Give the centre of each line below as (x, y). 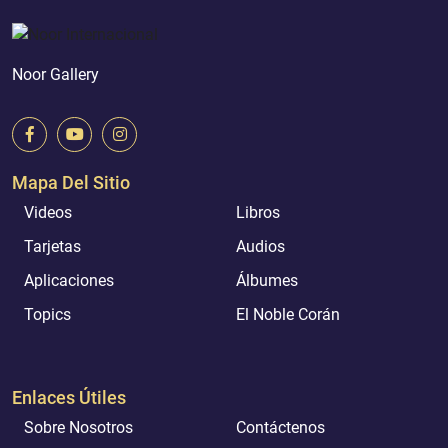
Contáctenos (280, 427)
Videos (48, 212)
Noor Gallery (55, 74)
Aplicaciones (69, 280)
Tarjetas (52, 246)
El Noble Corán (288, 314)
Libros (258, 212)
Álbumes (267, 280)
